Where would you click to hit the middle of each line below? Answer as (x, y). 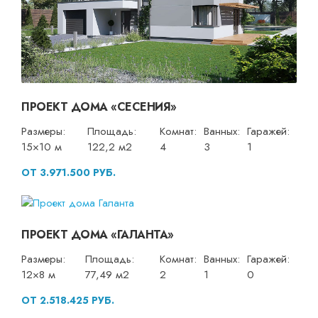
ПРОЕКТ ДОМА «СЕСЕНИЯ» (99, 106)
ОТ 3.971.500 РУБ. (68, 172)
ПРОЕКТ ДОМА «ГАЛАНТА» (98, 235)
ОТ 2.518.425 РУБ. (68, 301)
